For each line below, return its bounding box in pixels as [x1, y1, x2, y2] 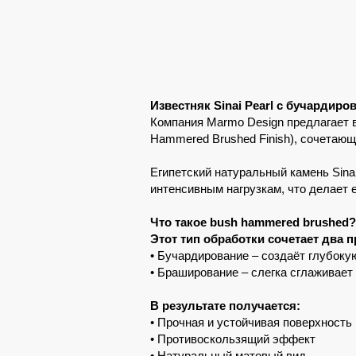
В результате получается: [150, 299, 300, 312]
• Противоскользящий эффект [150, 332, 315, 346]
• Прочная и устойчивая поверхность [150, 315, 352, 329]
